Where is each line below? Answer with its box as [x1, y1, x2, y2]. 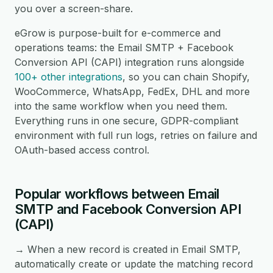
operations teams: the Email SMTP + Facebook [15, 41, 233, 54]
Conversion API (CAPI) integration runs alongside [15, 56, 244, 68]
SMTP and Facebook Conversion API [15, 201, 241, 217]
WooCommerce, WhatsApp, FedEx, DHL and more [15, 85, 250, 97]
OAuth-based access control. [15, 144, 149, 156]
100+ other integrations [15, 71, 122, 83]
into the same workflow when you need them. [15, 100, 227, 112]
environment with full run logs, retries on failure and [15, 129, 257, 141]
